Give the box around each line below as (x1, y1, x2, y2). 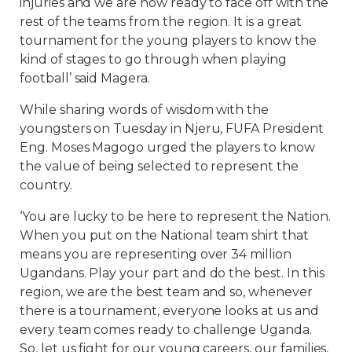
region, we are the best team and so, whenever (20, 284, 313, 300)
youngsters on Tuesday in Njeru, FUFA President (20, 121, 324, 137)
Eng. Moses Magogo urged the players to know (20, 140, 315, 156)
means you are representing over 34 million (20, 247, 291, 262)
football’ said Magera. (20, 71, 150, 86)
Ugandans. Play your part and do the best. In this (20, 266, 324, 281)
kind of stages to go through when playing (20, 52, 287, 68)
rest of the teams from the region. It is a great (20, 14, 302, 30)
